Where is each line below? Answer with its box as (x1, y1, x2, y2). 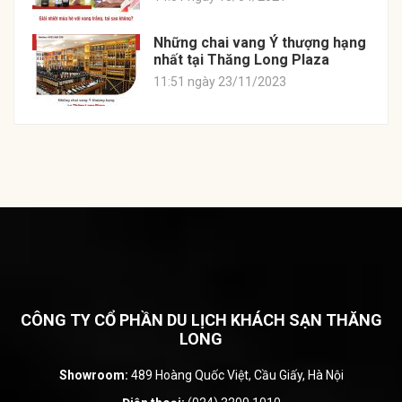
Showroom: (58, 367, 128, 382)
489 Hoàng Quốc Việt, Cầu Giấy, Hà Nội (127, 367, 344, 382)
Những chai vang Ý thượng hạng (153, 33, 366, 51)
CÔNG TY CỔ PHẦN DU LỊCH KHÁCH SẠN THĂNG (20, 310, 382, 329)
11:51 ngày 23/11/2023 (153, 74, 286, 89)
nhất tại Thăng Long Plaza (153, 50, 329, 68)
